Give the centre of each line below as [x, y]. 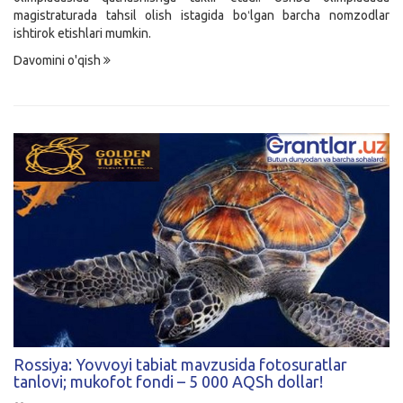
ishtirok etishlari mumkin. [82, 33]
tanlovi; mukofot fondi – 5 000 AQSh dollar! [168, 382]
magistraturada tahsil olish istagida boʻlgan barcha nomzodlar [201, 15]
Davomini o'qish [58, 60]
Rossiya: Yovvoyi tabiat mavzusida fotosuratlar [180, 365]
